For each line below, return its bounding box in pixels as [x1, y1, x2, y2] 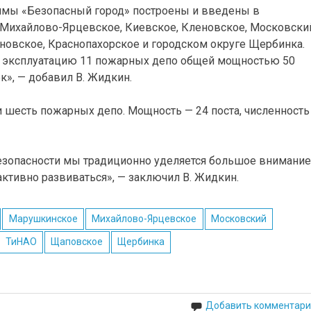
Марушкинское [8, 212, 78, 224]
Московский [211, 212, 267, 224]
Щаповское [51, 236, 103, 248]
